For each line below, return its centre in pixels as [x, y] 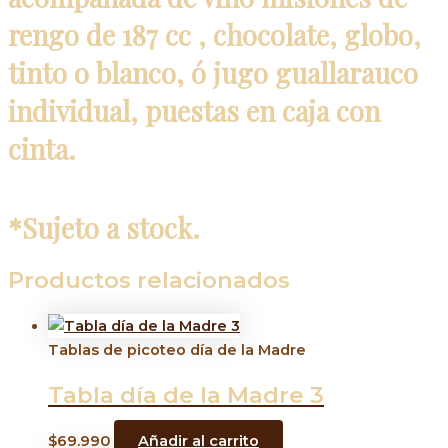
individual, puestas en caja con [194, 110]
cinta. [42, 148]
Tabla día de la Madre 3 [186, 394]
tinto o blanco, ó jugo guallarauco [213, 72]
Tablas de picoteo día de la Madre [177, 349]
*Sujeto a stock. [104, 227]
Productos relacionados [149, 279]
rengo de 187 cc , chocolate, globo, [214, 34]
